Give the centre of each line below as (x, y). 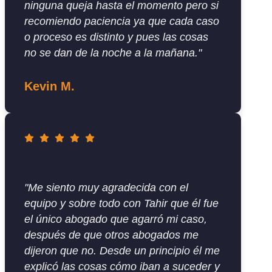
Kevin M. (49, 87)
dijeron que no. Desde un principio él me (122, 251)
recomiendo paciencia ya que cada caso (122, 22)
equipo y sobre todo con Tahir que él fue (121, 204)
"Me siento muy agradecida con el (106, 188)
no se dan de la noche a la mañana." (113, 53)
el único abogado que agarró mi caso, (116, 219)
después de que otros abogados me (111, 235)
